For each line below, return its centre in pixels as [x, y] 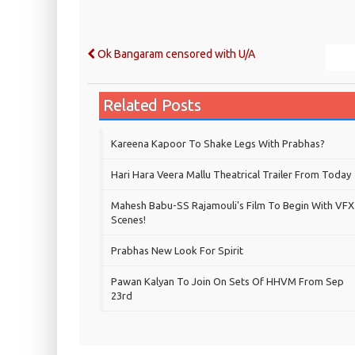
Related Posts [152, 105]
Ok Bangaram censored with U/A [175, 54]
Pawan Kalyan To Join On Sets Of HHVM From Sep [227, 282]
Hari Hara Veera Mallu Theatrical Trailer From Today [231, 175]
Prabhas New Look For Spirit [177, 251]
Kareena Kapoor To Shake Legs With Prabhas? [218, 144]
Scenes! [128, 220]
